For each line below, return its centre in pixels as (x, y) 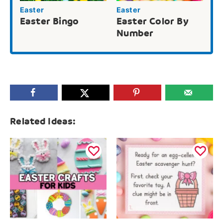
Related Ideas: (43, 121)
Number (135, 33)
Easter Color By (153, 21)
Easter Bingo (50, 21)
